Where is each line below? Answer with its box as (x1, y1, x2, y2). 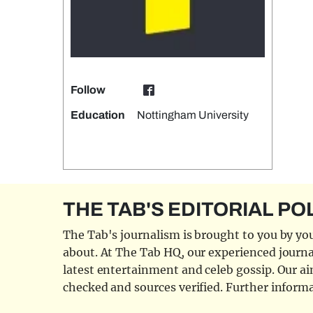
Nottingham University (137, 109, 249, 121)
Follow (71, 84, 105, 96)
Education (71, 109, 125, 121)
